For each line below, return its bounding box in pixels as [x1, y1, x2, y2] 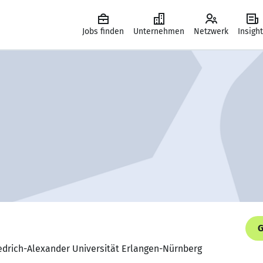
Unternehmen [133, 26, 184, 36]
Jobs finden [82, 26, 124, 36]
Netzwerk [194, 26, 228, 36]
